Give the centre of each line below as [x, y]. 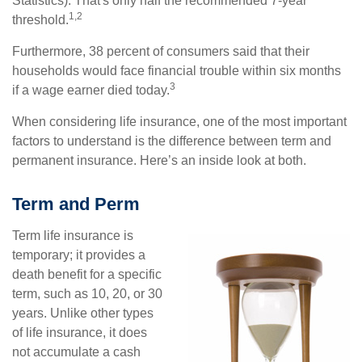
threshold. [40, 20]
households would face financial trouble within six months [177, 71]
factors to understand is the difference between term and [172, 141]
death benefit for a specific [87, 274]
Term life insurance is [73, 236]
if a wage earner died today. [91, 90]
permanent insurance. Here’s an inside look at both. [159, 160]
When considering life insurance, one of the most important [179, 122]
